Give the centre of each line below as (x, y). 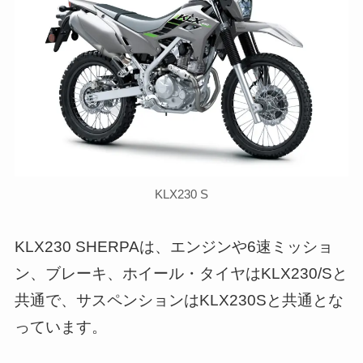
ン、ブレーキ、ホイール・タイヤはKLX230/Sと (181, 273)
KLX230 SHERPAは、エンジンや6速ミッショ (173, 246)
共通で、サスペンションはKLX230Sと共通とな (179, 300)
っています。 (60, 327)
